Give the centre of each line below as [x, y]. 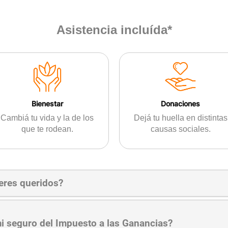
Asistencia [87, 30]
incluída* [144, 30]
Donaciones [181, 104]
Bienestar [47, 104]
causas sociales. [180, 129]
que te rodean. [47, 129]
